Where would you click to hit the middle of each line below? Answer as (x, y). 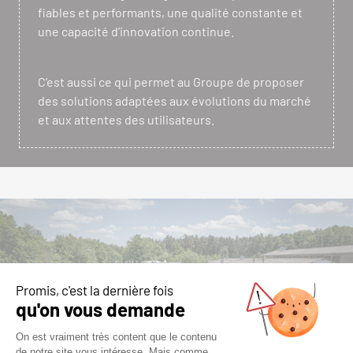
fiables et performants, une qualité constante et (170, 12)
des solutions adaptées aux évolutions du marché (175, 100)
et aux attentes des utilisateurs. (126, 119)
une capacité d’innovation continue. (136, 31)
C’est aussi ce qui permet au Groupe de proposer (171, 81)
